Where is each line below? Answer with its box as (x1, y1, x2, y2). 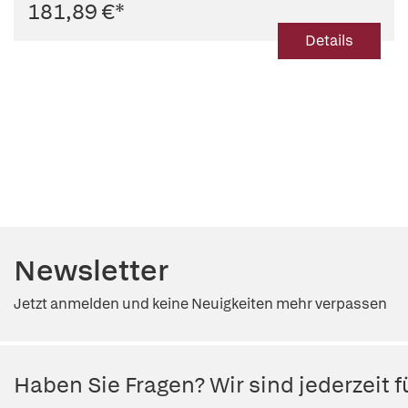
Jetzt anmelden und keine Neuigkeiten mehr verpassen (14, 294, 387, 313)
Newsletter (14, 251, 168, 290)
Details (305, 31, 353, 50)
